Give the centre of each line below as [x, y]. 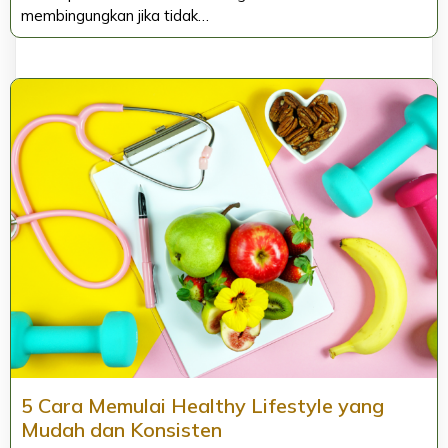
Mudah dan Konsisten [121, 429]
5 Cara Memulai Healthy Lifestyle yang [202, 405]
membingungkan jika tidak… [115, 16]
